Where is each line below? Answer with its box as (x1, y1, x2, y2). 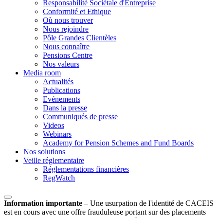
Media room (23, 69, 61, 77)
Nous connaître (43, 42, 90, 51)
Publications (43, 86, 80, 95)
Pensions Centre (43, 51, 92, 60)
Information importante (4, 199, 82, 208)
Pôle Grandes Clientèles (43, 34, 116, 42)
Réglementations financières (43, 165, 129, 174)
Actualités (43, 77, 73, 86)
